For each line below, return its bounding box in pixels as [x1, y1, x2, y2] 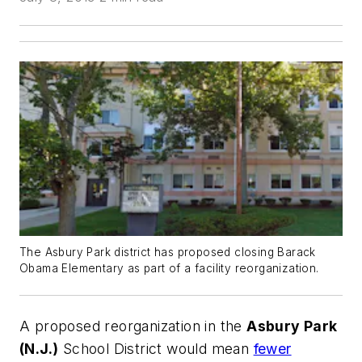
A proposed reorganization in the [19, 318, 247, 335]
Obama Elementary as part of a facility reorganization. [19, 262, 319, 276]
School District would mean [58, 340, 254, 358]
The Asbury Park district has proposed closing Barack [19, 246, 316, 259]
